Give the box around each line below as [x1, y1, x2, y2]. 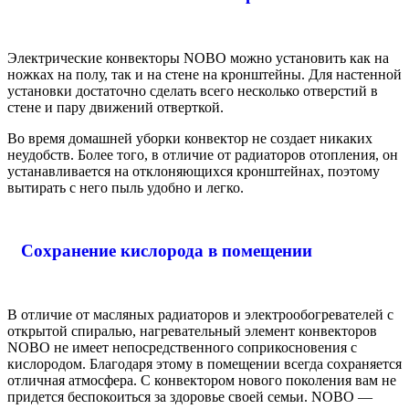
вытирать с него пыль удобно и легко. [7, 179, 244, 195]
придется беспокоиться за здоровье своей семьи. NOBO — [7, 388, 372, 404]
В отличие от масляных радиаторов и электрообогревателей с [7, 306, 393, 322]
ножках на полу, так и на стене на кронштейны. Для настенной [7, 66, 402, 82]
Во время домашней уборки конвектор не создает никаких [7, 130, 372, 146]
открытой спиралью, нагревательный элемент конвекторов [7, 322, 377, 339]
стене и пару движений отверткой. [7, 99, 224, 115]
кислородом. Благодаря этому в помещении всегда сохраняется [7, 355, 402, 372]
